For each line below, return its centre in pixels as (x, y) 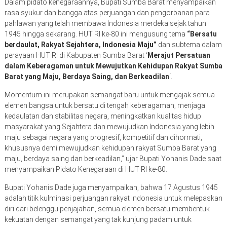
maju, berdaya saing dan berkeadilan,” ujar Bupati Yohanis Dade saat (113, 159)
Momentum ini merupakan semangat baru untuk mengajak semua (109, 95)
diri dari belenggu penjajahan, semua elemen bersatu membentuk (107, 209)
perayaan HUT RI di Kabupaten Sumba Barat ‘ (76, 55)
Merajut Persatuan (179, 55)
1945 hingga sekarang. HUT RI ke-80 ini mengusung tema (96, 34)
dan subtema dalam (189, 45)
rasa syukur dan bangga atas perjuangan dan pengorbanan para (107, 13)
